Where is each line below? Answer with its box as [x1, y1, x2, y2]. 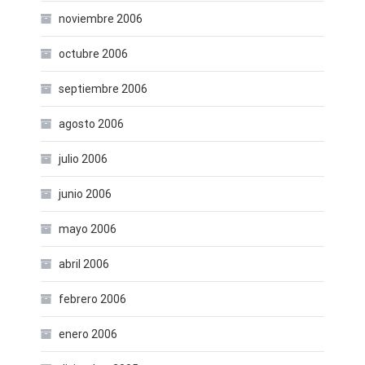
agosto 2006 [59, 117, 124, 130]
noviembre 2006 [59, 12, 143, 25]
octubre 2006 [59, 47, 128, 60]
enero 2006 [59, 328, 117, 341]
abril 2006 [59, 257, 109, 270]
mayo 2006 [59, 222, 117, 235]
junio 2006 [59, 187, 112, 200]
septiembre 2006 [59, 82, 147, 95]
